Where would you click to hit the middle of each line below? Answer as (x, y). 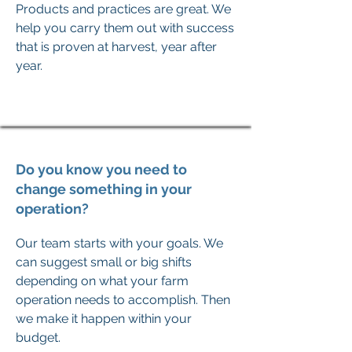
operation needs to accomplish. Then (123, 300)
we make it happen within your (104, 319)
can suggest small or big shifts (104, 262)
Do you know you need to (101, 169)
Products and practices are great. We (123, 9)
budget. (38, 337)
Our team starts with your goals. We (119, 243)
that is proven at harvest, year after (116, 47)
